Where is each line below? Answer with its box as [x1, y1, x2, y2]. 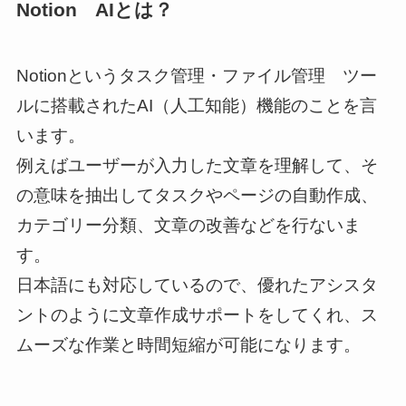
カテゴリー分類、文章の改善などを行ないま [15, 215, 361, 235]
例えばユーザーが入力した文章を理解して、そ [15, 155, 378, 175]
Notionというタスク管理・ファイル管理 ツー [15, 65, 377, 85]
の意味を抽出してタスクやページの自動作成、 [15, 185, 378, 205]
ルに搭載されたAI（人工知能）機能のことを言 [15, 95, 377, 115]
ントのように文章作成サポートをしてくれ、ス [15, 304, 378, 324]
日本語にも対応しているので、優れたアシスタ [15, 275, 378, 295]
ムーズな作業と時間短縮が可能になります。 [15, 334, 361, 354]
